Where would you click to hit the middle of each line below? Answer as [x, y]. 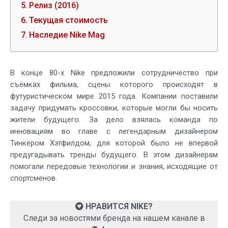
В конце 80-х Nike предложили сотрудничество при [114, 73]
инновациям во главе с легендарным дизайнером [114, 132]
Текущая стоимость [69, 20]
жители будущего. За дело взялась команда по [114, 120]
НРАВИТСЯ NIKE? [118, 207]
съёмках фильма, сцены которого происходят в [114, 85]
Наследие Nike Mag [67, 35]
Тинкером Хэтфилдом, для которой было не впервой [114, 143]
